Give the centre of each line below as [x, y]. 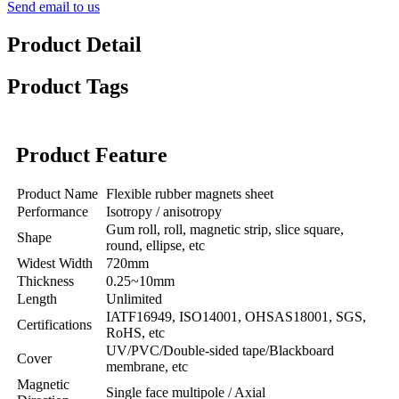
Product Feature [92, 155]
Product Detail [74, 44]
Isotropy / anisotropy [164, 211]
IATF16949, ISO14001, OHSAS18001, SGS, [236, 316]
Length [37, 298]
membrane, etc [147, 366]
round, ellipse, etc [155, 245]
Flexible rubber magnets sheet [190, 193]
